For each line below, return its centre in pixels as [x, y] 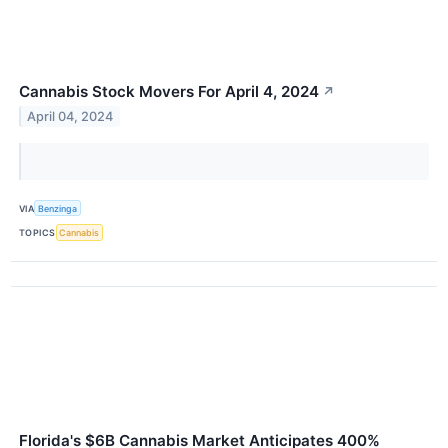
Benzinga [58, 208]
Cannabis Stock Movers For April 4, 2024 [169, 92]
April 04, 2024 [70, 116]
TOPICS [37, 232]
